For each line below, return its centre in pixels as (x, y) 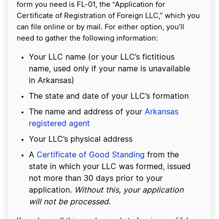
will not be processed (69, 202)
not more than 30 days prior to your (96, 179)
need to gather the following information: (87, 39)
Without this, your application (129, 190)
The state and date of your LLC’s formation (109, 97)
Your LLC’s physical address (81, 140)
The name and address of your (87, 112)
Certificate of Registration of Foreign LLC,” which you (108, 16)
